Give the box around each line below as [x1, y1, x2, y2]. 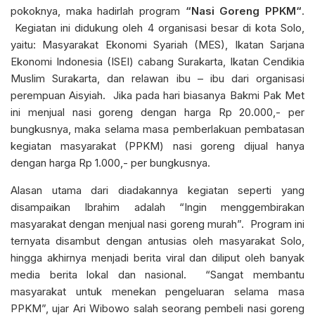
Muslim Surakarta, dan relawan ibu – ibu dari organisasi [11, 71, 304, 85]
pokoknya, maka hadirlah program [11, 4, 186, 18]
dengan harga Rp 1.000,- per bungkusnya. [11, 155, 210, 169]
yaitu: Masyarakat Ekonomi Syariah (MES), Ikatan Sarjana [11, 37, 304, 51]
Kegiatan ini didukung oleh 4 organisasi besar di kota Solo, [11, 20, 304, 34]
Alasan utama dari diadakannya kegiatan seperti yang [11, 183, 304, 197]
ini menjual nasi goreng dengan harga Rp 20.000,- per [11, 105, 304, 119]
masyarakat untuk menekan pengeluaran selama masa [11, 284, 304, 298]
